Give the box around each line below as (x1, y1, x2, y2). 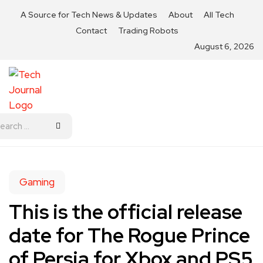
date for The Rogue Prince (9, 222, 250, 248)
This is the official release (9, 198, 242, 225)
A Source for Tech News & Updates (20, 9, 157, 20)
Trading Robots (118, 25, 178, 36)
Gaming (19, 176, 55, 188)
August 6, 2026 (194, 41, 254, 52)
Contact (76, 25, 107, 36)
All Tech (203, 9, 234, 20)
